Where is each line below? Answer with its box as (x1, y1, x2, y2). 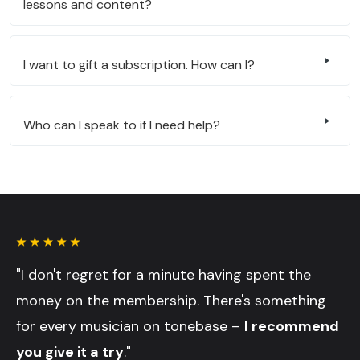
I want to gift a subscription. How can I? (23, 56, 255, 74)
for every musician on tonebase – (16, 317, 244, 337)
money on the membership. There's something (16, 291, 326, 311)
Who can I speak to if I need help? (23, 117, 220, 134)
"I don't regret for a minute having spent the (16, 265, 311, 285)
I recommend (244, 317, 339, 337)
